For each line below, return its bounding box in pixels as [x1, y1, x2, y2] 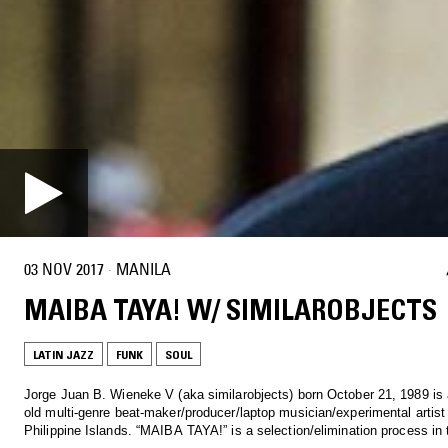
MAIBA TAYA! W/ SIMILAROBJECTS [24, 292, 437, 327]
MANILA [116, 259, 171, 280]
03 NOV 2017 [24, 259, 104, 280]
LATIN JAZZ [33, 346, 94, 362]
